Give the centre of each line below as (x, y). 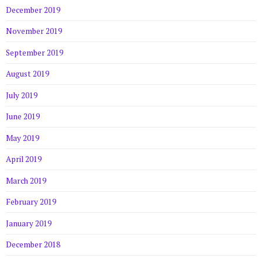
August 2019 (27, 74)
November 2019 (34, 31)
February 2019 (31, 202)
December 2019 (33, 10)
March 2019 (26, 180)
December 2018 (33, 245)
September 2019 (35, 52)
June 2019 (23, 117)
